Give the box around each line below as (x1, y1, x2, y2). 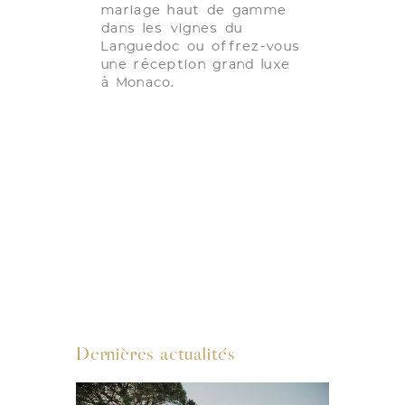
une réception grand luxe (101, 53, 291, 73)
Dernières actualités (76, 343, 236, 365)
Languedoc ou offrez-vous (101, 35, 301, 55)
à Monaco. (101, 71, 175, 91)
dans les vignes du (101, 17, 243, 37)
